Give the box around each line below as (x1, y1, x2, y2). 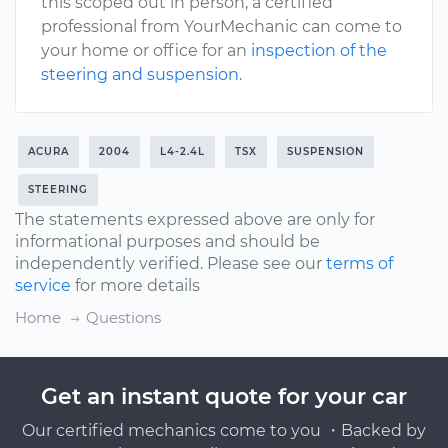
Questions (86, 308, 161, 327)
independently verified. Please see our (15, 254, 326, 273)
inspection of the (251, 41, 387, 60)
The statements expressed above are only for (15, 210, 375, 229)
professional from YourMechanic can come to (41, 17, 402, 36)
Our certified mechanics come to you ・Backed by (22, 421, 426, 440)
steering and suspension (41, 65, 239, 84)
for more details (71, 276, 200, 295)
